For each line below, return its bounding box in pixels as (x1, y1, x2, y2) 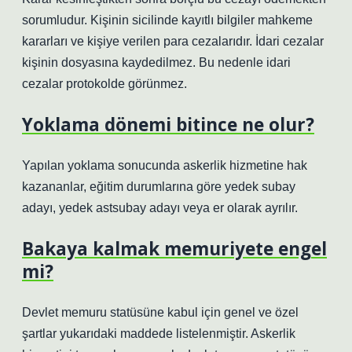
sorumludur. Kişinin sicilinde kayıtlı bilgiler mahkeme (22, 13, 313, 27)
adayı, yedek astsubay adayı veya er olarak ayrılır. (22, 201, 298, 214)
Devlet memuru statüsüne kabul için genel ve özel (22, 306, 299, 319)
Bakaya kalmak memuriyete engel (22, 236, 327, 261)
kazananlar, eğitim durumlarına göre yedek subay (22, 180, 295, 193)
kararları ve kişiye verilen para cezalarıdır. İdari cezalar (22, 35, 324, 48)
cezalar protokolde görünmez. (22, 77, 187, 90)
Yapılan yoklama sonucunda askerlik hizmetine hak (22, 159, 307, 172)
